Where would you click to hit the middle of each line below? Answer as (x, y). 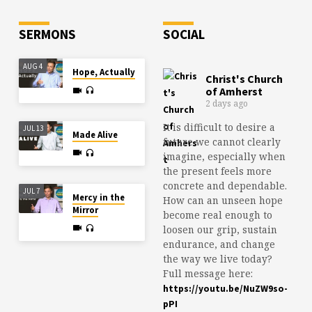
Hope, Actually (103, 72)
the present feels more (217, 171)
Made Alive (95, 135)
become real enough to (217, 214)
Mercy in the (98, 197)
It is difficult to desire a (219, 127)
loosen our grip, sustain (220, 229)
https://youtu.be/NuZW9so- (225, 288)
